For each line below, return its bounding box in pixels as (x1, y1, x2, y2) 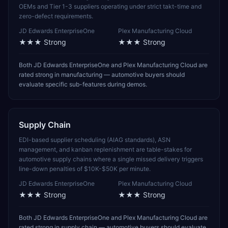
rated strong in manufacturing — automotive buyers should (19, 71, 185, 78)
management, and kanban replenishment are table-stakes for (19, 146, 192, 153)
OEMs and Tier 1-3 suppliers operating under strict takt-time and (19, 3, 202, 10)
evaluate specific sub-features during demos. (19, 80, 147, 88)
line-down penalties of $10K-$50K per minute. (19, 165, 151, 173)
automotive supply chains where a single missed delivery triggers (19, 155, 203, 163)
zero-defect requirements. (19, 12, 93, 20)
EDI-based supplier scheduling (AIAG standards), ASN (19, 136, 170, 144)
